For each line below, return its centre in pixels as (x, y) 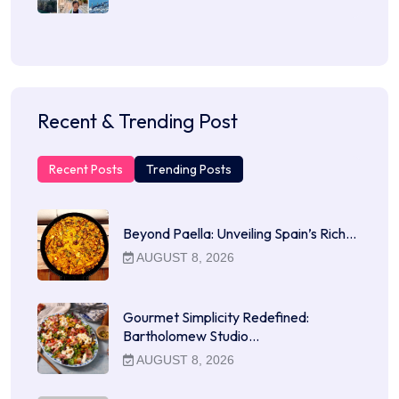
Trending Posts (189, 169)
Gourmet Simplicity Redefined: (216, 318)
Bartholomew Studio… (191, 336)
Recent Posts (86, 169)
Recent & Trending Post (138, 121)
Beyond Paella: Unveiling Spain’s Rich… (240, 233)
